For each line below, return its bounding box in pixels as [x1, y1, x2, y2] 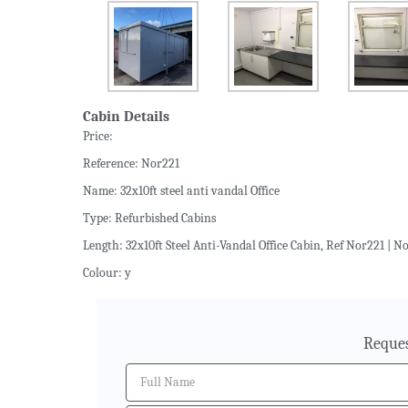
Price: [83, 128, 113, 145]
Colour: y [83, 265, 131, 281]
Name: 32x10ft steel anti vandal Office [83, 183, 280, 199]
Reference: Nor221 [83, 156, 179, 172]
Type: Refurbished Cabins [83, 210, 216, 227]
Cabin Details [83, 108, 169, 126]
